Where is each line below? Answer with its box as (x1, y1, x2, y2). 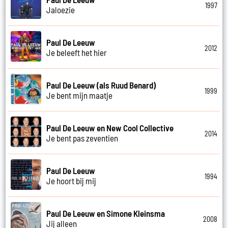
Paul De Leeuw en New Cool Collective (46, 122, 174, 133)
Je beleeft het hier (46, 47, 107, 58)
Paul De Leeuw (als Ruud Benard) (46, 79, 156, 90)
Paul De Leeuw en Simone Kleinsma (46, 208, 165, 218)
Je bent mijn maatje (46, 90, 113, 100)
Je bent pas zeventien (46, 132, 119, 143)
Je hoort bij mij (46, 175, 97, 186)
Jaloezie (46, 4, 75, 15)
